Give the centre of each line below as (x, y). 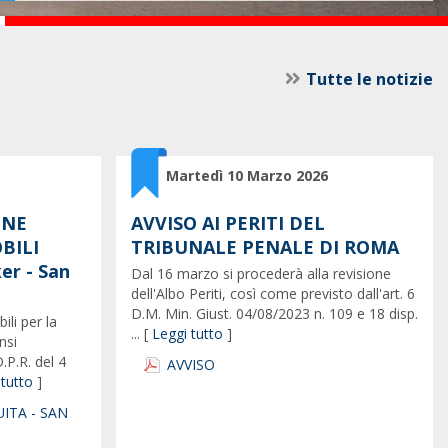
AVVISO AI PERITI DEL (228, 223)
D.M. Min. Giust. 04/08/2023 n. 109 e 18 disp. (274, 313)
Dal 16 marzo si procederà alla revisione (261, 273)
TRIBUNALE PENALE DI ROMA (265, 247)
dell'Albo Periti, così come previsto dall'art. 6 (273, 293)
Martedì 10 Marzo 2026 (247, 175)
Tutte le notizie (369, 79)
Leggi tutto (187, 333)
